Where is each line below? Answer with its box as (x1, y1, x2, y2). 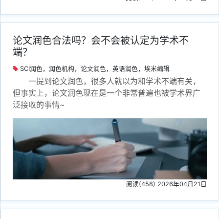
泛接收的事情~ (13, 99, 65, 109)
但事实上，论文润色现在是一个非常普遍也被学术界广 (13, 88, 200, 98)
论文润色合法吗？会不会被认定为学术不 (13, 34, 189, 46)
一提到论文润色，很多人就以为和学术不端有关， (28, 76, 200, 86)
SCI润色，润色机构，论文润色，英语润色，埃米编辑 (18, 65, 170, 72)
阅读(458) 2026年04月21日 (126, 180, 207, 188)
